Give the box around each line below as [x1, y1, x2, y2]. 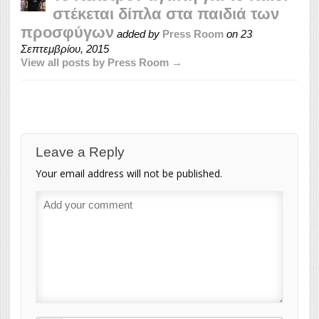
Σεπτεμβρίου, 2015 [21, 42, 109, 55]
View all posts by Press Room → [21, 56, 182, 68]
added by [114, 27, 162, 40]
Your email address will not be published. [36, 166, 222, 180]
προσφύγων [21, 23, 114, 41]
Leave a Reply [36, 144, 125, 159]
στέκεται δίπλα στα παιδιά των [53, 4, 279, 23]
